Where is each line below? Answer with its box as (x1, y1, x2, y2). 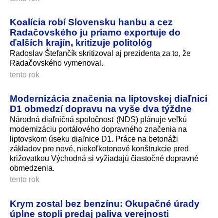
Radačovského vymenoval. (10, 59, 103, 68)
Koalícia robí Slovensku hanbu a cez (10, 17, 173, 28)
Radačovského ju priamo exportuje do (10, 27, 181, 38)
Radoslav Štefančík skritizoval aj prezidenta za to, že (10, 49, 191, 58)
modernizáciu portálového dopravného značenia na (10, 125, 187, 134)
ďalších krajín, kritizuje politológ (10, 37, 152, 48)
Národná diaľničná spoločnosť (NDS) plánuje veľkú (10, 115, 187, 124)
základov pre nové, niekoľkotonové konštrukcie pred (10, 145, 189, 153)
